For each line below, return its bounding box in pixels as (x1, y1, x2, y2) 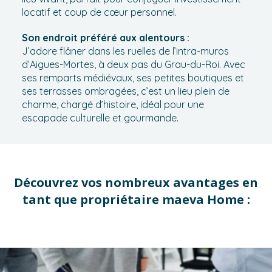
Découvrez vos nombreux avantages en (14, 174, 258, 191)
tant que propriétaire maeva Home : (22, 191, 250, 208)
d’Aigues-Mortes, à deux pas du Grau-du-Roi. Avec (21, 58, 245, 70)
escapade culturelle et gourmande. (21, 112, 178, 124)
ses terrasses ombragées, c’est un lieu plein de (21, 85, 229, 97)
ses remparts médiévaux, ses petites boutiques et (21, 72, 244, 84)
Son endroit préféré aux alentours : (21, 32, 189, 44)
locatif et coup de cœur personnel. (21, 6, 177, 18)
